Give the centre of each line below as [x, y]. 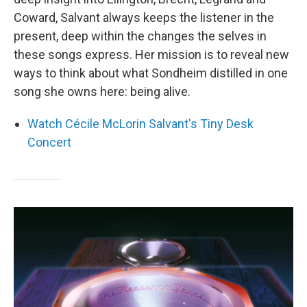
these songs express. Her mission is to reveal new [151, 54]
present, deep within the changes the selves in [140, 36]
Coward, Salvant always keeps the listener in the [144, 17]
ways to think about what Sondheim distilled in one [151, 73]
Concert [49, 142]
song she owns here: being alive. [102, 91]
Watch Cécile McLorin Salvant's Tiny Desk [140, 124]
